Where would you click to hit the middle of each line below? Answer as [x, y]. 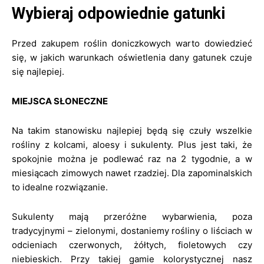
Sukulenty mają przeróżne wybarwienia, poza [132, 217]
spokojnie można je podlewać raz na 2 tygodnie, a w [132, 159]
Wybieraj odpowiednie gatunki [118, 14]
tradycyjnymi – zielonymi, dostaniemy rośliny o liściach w [132, 231]
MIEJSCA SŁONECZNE [60, 101]
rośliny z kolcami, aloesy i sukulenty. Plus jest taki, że [132, 145]
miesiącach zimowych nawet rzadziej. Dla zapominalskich [132, 173]
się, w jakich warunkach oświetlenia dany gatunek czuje [132, 57]
